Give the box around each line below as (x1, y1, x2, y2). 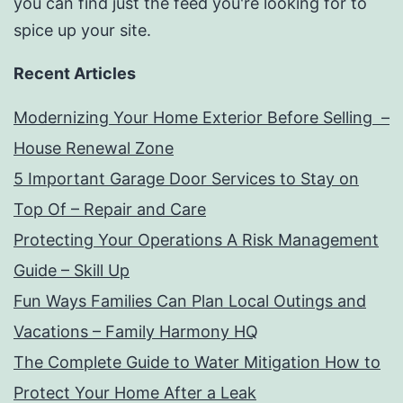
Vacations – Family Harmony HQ (13, 322, 258, 342)
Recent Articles (13, 64, 136, 84)
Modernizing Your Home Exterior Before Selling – (13, 108, 390, 128)
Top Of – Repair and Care (13, 200, 206, 219)
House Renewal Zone (13, 139, 174, 158)
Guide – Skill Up (13, 261, 130, 281)
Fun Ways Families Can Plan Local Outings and (13, 291, 366, 311)
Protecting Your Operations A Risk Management (13, 230, 379, 250)
